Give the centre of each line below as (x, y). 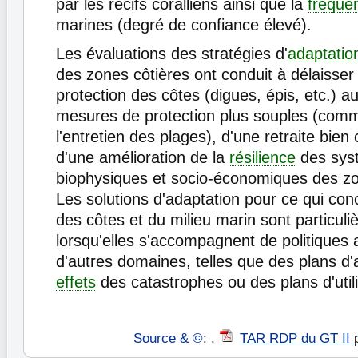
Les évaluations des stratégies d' (172, 54)
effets (76, 282)
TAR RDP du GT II (296, 339)
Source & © (168, 339)
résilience (263, 158)
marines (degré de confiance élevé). (184, 25)
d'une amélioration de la (143, 158)
